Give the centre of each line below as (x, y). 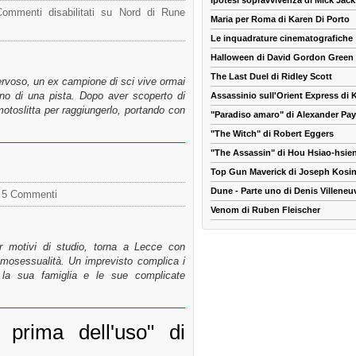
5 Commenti (29, 195)
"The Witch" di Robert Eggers (272, 134)
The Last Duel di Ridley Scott (271, 77)
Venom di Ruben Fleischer (265, 210)
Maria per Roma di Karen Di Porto (280, 19)
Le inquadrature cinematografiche (282, 39)
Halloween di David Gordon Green (282, 58)
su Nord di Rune (140, 13)
